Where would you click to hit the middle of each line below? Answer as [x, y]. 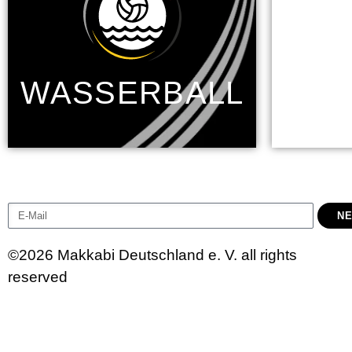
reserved [38, 277]
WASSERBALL [132, 93]
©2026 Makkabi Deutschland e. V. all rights [152, 255]
